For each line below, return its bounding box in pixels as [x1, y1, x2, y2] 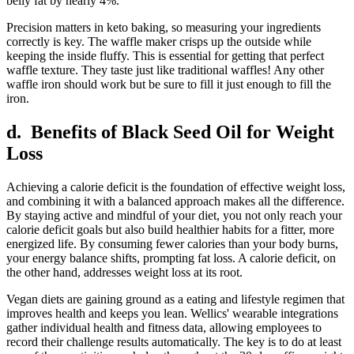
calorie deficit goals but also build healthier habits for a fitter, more [6, 222, 334, 236]
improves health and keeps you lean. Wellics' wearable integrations [6, 306, 338, 320]
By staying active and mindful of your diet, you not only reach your [6, 208, 342, 222]
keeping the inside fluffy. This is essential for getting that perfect [6, 48, 324, 62]
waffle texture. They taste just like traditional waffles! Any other [6, 62, 324, 77]
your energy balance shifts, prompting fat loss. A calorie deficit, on [6, 250, 336, 265]
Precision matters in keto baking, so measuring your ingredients [6, 20, 321, 34]
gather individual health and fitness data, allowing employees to [6, 320, 322, 334]
